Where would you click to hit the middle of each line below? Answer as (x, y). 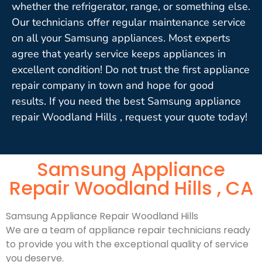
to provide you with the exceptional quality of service (127, 244)
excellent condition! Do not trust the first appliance (131, 69)
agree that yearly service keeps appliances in (119, 54)
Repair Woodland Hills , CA (131, 188)
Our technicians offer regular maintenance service (129, 22)
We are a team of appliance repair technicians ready (128, 230)
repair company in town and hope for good (113, 85)
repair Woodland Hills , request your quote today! (130, 117)
